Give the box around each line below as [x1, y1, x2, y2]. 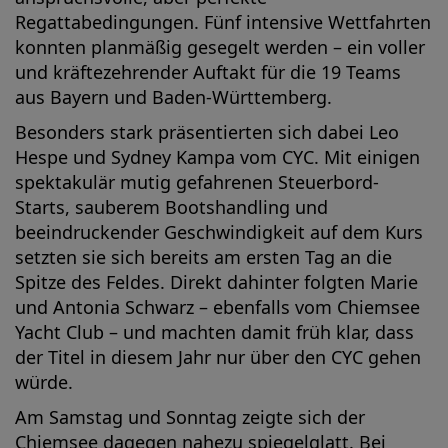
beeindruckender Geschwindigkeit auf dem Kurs [15, 220, 423, 244]
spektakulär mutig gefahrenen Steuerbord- [15, 170, 379, 194]
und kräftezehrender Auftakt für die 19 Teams [15, 60, 401, 84]
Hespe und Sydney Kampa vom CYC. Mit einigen [15, 145, 420, 169]
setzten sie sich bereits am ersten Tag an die [15, 245, 392, 269]
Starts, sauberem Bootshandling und [15, 195, 328, 219]
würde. [15, 370, 78, 394]
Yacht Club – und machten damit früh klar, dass [15, 320, 414, 344]
